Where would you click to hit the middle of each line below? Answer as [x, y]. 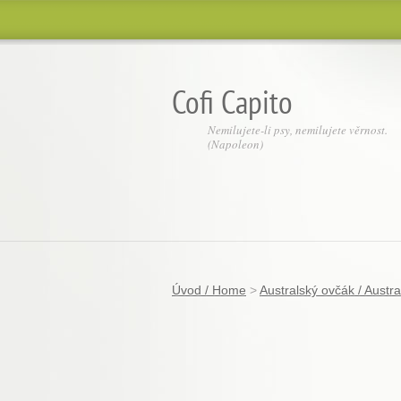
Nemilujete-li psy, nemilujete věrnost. [298, 130]
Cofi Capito [232, 102]
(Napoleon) [235, 144]
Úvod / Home [209, 290]
